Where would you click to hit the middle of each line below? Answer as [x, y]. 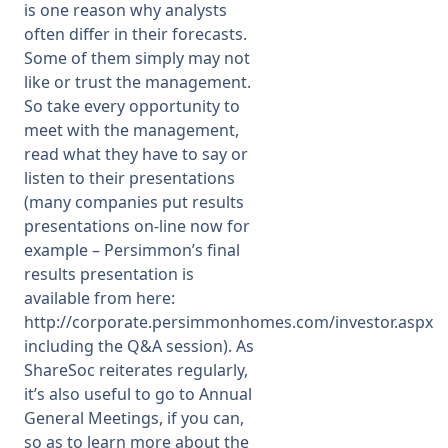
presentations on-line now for [137, 226]
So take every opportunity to [132, 106]
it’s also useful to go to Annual [138, 394]
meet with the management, [131, 130]
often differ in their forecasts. [135, 34]
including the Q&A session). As [139, 346]
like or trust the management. [137, 82]
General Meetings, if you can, [134, 418]
